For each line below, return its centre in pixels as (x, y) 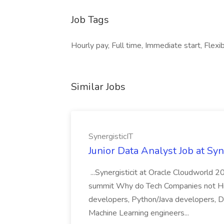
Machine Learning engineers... (140, 213)
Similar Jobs (98, 87)
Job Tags (90, 20)
